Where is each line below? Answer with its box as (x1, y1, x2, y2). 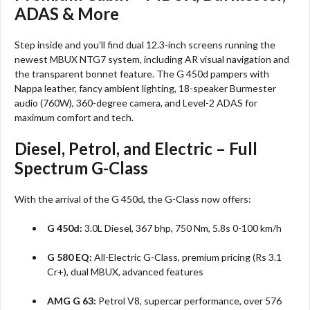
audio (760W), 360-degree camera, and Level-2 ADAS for (15, 96, 257, 109)
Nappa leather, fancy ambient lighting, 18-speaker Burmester (15, 82, 276, 94)
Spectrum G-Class (15, 157, 148, 178)
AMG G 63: (47, 294, 97, 307)
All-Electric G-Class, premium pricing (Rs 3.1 (92, 250, 282, 263)
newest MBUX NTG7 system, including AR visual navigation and (15, 53, 289, 65)
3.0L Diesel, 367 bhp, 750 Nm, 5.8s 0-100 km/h (82, 221, 282, 234)
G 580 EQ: (47, 250, 93, 263)
